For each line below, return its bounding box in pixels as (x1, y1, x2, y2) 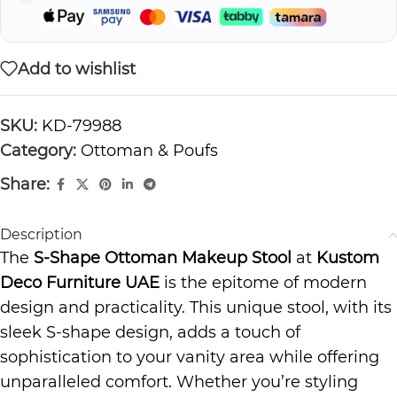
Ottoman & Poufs (81, 141, 218, 161)
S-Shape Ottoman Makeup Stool (34, 248, 292, 269)
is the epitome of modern (160, 273, 367, 293)
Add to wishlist (18, 58, 136, 79)
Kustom (316, 248, 379, 269)
